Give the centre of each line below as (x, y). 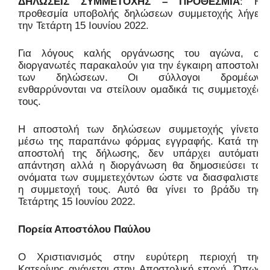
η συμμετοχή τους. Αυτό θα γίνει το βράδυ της (140, 190)
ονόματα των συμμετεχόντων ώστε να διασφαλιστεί (140, 178)
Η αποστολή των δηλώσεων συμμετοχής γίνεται (140, 130)
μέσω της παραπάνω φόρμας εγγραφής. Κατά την (140, 142)
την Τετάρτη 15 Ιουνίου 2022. (83, 26)
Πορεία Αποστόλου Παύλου (84, 230)
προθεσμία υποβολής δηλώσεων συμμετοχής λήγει (140, 14)
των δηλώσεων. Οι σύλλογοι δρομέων (140, 78)
